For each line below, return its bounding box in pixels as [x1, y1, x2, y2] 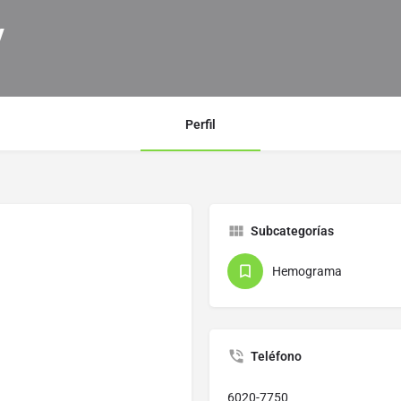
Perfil [185, 117, 216, 132]
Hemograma [272, 264, 342, 279]
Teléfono [251, 349, 302, 364]
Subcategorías [251, 224, 334, 239]
